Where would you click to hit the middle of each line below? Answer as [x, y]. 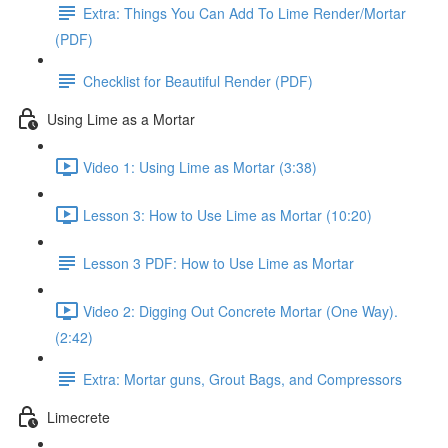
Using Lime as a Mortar [121, 118]
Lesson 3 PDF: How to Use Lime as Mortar [218, 262]
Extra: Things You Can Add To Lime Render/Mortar [244, 12]
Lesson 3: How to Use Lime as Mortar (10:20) [227, 214]
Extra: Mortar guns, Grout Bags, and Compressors [242, 378]
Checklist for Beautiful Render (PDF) [198, 80]
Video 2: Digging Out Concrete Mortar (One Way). [240, 310]
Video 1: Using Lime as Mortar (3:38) [200, 166]
